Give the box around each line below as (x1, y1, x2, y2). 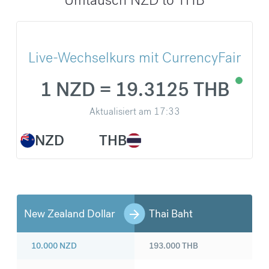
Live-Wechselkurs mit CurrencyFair (28, 48, 241, 67)
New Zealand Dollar (24, 207, 115, 221)
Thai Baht (149, 207, 193, 221)
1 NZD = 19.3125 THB (40, 77, 229, 103)
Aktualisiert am (89, 105, 151, 118)
